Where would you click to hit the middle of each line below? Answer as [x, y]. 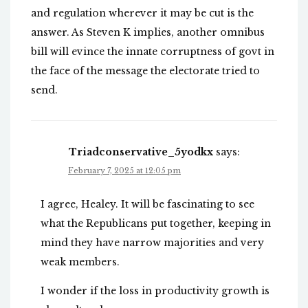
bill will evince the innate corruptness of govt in [153, 52]
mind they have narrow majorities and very [152, 243]
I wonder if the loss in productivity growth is [155, 291]
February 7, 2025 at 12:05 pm [124, 171]
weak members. [80, 262]
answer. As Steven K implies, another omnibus [148, 33]
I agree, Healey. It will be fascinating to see [147, 205]
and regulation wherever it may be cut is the [142, 13]
